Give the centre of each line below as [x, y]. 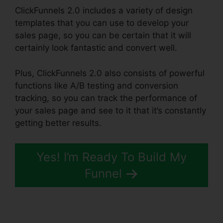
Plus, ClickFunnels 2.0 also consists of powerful [110, 73]
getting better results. [58, 123]
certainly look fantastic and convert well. [96, 48]
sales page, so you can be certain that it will [103, 36]
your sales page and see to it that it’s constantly [111, 110]
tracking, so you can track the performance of [106, 98]
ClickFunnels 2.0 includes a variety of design [104, 11]
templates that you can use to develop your [102, 23]
